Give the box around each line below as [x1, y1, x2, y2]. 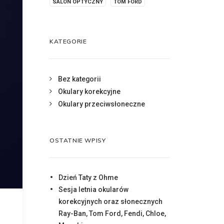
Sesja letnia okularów [58, 185, 128, 193]
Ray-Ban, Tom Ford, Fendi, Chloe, [58, 209, 166, 217]
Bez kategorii [58, 75, 101, 83]
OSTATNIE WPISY [49, 136, 106, 144]
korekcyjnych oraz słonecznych [58, 197, 162, 205]
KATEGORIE [49, 37, 87, 45]
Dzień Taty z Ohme [58, 173, 118, 181]
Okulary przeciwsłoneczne [58, 100, 145, 108]
